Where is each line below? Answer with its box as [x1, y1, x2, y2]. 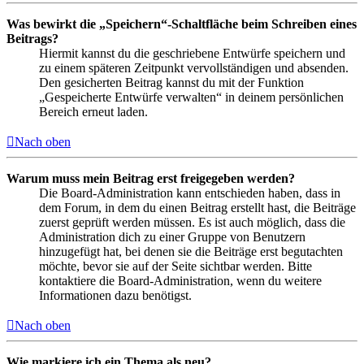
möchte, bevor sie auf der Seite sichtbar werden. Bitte [39, 258, 312, 273]
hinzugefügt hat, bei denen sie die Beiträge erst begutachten [39, 244, 343, 258]
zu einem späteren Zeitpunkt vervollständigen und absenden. [39, 60, 349, 75]
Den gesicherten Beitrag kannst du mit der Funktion [39, 75, 304, 89]
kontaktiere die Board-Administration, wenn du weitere [39, 273, 322, 288]
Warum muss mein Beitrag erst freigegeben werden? [6, 171, 295, 185]
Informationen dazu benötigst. [39, 288, 192, 302]
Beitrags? [6, 31, 58, 45]
